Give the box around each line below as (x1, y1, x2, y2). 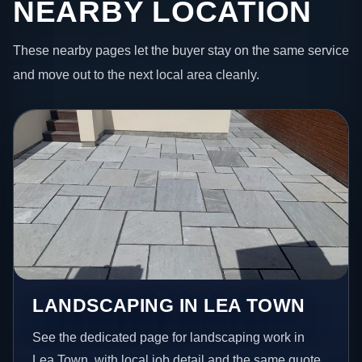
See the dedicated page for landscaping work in (32, 330, 305, 344)
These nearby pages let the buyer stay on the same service (13, 42, 349, 57)
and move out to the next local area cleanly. (13, 66, 259, 82)
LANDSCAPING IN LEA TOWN (32, 294, 305, 316)
